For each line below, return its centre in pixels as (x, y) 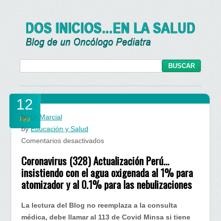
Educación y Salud (59, 129)
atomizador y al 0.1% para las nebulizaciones (107, 184)
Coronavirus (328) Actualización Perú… (95, 161)
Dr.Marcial (46, 117)
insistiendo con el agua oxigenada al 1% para (107, 173)
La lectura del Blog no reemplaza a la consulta (99, 205)
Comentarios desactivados (63, 141)
